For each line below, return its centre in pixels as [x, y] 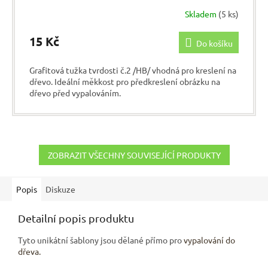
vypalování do [209, 240]
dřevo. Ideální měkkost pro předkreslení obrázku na [125, 81]
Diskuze [60, 189]
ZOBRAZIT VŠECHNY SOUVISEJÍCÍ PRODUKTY [134, 155]
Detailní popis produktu [76, 218]
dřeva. [29, 251]
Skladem [202, 14]
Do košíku [214, 43]
